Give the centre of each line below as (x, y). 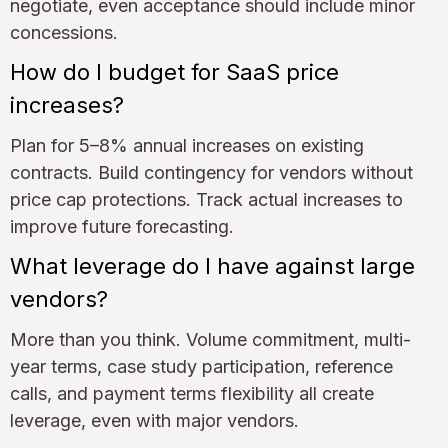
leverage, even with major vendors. (154, 420)
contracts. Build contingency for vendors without (211, 172)
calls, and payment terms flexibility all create (192, 393)
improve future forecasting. (122, 226)
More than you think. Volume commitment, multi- (210, 339)
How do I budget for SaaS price (174, 71)
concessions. (64, 32)
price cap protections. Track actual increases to (206, 199)
